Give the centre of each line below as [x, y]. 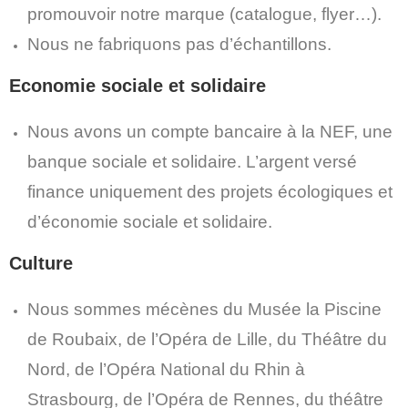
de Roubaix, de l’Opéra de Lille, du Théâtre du [207, 339]
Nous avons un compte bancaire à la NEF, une [210, 132]
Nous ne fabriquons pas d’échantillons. [179, 44]
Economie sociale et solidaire [138, 86]
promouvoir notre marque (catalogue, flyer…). [204, 14]
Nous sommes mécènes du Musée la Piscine [204, 309]
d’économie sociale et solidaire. [150, 222]
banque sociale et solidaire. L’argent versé [192, 162]
